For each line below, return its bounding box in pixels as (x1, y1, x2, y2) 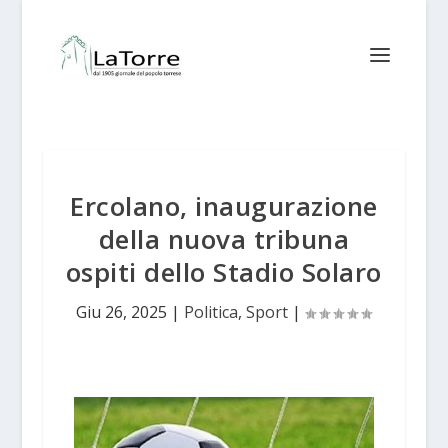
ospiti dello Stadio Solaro (65, 254, 382, 290)
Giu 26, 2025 (76, 301, 168, 323)
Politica (184, 301, 239, 323)
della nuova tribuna (98, 221, 350, 257)
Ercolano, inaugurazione (70, 188, 378, 224)
